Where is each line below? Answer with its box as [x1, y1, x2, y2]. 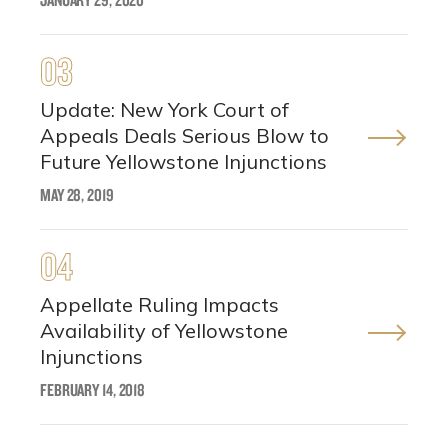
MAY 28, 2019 [40, 183, 114, 205]
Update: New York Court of [40, 96, 289, 122]
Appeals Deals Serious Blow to [40, 122, 329, 148]
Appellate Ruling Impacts [40, 291, 279, 317]
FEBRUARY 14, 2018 [40, 378, 146, 400]
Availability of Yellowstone [40, 317, 288, 343]
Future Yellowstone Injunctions [40, 148, 327, 174]
